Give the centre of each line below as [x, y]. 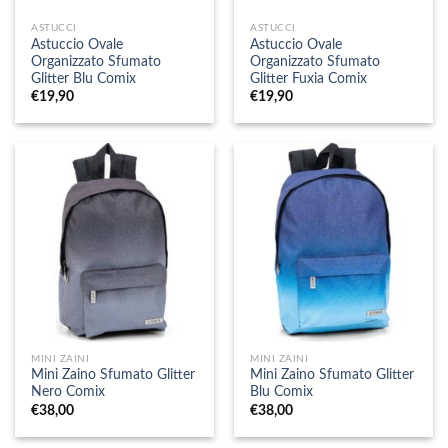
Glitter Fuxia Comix [309, 78]
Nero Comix [68, 392]
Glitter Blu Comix [84, 78]
